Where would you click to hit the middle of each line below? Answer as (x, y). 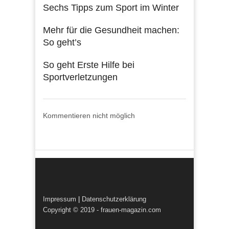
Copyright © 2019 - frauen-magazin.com (102, 210)
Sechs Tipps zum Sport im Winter (111, 7)
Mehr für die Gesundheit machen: (111, 30)
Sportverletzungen (80, 77)
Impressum (60, 199)
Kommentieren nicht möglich (89, 115)
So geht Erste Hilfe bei (89, 65)
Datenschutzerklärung (114, 199)
